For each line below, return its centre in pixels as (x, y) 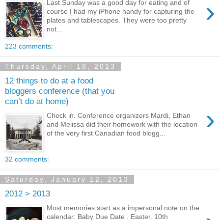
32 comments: (27, 159)
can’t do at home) (37, 101)
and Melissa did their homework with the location (122, 124)
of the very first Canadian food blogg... (106, 133)
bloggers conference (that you (60, 91)
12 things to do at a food (49, 80)
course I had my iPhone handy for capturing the (121, 11)
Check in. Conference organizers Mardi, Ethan (119, 115)
